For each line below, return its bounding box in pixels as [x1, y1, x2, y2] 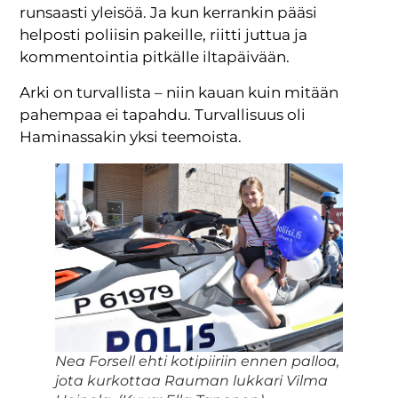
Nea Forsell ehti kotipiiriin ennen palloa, [55, 353, 340, 370]
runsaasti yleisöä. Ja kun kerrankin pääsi [20, 4, 318, 22]
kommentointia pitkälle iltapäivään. [20, 48, 291, 67]
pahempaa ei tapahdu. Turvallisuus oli [20, 105, 306, 123]
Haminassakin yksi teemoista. [20, 127, 243, 146]
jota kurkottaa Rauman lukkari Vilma [55, 372, 329, 390]
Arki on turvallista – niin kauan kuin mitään [20, 83, 339, 101]
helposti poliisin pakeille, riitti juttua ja [20, 26, 308, 44]
